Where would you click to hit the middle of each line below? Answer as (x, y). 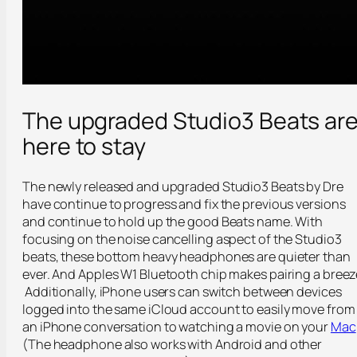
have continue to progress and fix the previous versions (184, 204)
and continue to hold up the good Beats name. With (173, 221)
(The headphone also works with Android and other (173, 344)
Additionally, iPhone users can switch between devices (182, 291)
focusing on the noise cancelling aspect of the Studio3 (182, 239)
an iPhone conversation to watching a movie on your (177, 326)
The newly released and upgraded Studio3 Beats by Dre (183, 186)
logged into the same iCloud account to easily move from (189, 309)
